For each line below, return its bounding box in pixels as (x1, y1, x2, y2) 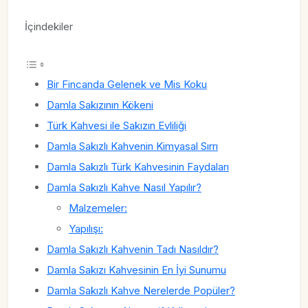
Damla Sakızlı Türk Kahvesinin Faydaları (47, 160, 229, 173)
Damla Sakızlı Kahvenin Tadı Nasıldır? (47, 243, 219, 256)
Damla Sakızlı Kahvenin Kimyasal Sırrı (47, 140, 218, 153)
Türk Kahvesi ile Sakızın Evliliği (47, 119, 186, 132)
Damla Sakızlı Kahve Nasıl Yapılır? (47, 181, 201, 194)
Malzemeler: (69, 201, 127, 214)
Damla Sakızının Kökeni (47, 98, 153, 111)
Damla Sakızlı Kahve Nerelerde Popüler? (47, 284, 235, 297)
